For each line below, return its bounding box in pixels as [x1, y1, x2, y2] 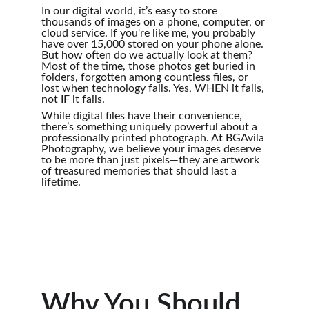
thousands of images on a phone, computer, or [41, 17, 268, 28]
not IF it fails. [41, 94, 108, 105]
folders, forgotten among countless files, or [41, 72, 251, 83]
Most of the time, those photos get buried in [41, 61, 258, 72]
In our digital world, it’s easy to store [41, 6, 220, 17]
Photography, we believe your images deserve [41, 143, 263, 154]
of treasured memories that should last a [41, 166, 239, 177]
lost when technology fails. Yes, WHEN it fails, [41, 83, 267, 94]
